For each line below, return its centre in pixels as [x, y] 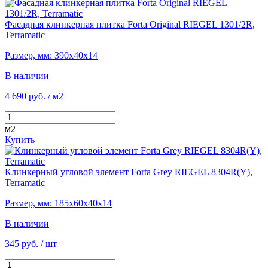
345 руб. [22, 243]
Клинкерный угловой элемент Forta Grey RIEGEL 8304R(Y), [129, 172]
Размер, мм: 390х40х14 [51, 55]
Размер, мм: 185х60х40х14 [58, 203]
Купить [20, 139]
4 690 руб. [25, 96]
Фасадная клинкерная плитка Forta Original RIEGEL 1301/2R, [130, 24]
